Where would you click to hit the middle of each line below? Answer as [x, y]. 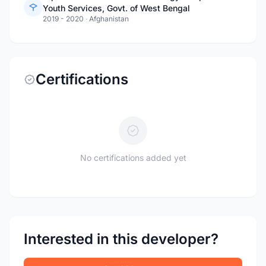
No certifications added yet [133, 158]
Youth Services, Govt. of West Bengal [116, 8]
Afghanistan [109, 19]
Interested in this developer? [121, 239]
